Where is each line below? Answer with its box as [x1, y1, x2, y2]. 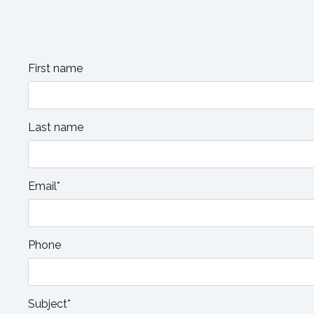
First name [28, 62, 83, 75]
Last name [28, 121, 83, 134]
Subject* [28, 297, 71, 310]
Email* [28, 179, 60, 193]
